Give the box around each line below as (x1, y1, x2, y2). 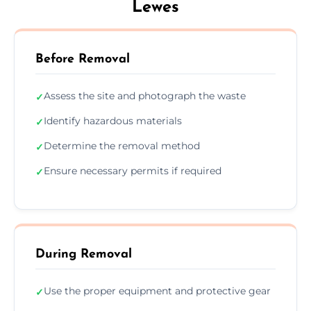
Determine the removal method (44, 139, 200, 152)
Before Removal (35, 52, 130, 66)
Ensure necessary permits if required (44, 164, 221, 177)
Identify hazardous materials (44, 114, 182, 127)
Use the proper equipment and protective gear (44, 284, 271, 297)
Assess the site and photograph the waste (44, 89, 246, 102)
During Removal (35, 247, 132, 261)
